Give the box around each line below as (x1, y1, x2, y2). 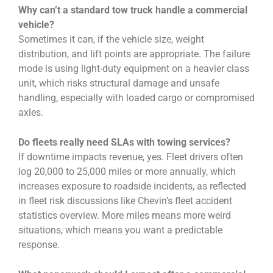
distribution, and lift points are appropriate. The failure (18, 48, 250, 60)
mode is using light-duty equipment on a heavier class (18, 63, 249, 75)
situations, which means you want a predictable (18, 224, 222, 236)
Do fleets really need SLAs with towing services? (18, 136, 230, 149)
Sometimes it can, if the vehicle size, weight (18, 34, 204, 46)
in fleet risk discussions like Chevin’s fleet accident (18, 195, 232, 207)
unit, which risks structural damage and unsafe (18, 77, 219, 90)
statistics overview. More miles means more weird (18, 210, 231, 222)
